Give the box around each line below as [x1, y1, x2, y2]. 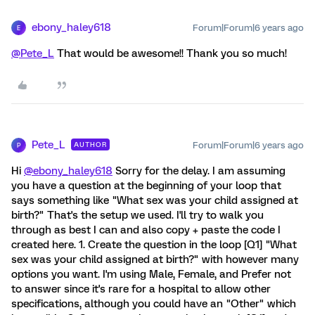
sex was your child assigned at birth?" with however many [11, 253, 299, 266]
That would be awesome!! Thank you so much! [54, 47, 287, 60]
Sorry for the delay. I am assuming [112, 165, 285, 177]
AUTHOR [74, 141, 107, 148]
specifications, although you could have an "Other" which [11, 297, 296, 310]
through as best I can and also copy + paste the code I [11, 224, 281, 236]
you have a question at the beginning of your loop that [11, 179, 281, 192]
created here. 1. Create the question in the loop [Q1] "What [11, 238, 297, 251]
